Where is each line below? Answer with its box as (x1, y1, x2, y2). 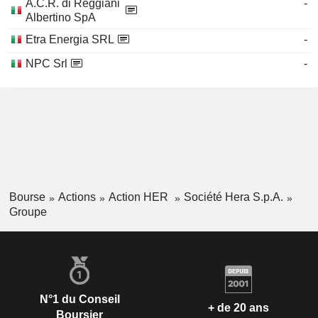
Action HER (108, 191, 171, 203)
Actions (57, 191, 96, 203)
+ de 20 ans (208, 302, 269, 314)
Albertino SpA (26, 11, 96, 23)
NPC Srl (26, 57, 67, 70)
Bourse (9, 191, 45, 203)
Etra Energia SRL (26, 33, 114, 45)
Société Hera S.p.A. (183, 191, 283, 203)
